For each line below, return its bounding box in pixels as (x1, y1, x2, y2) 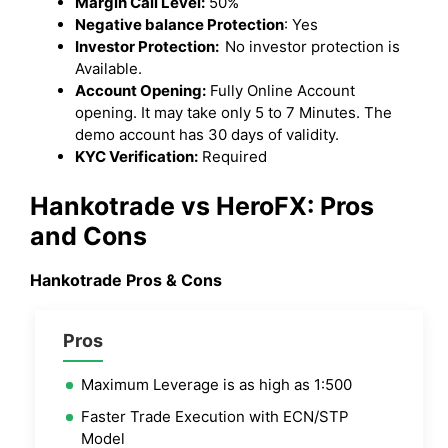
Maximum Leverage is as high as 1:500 (81, 374, 352, 394)
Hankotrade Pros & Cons (30, 269, 222, 290)
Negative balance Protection (75, 15, 284, 35)
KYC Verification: (75, 147, 198, 167)
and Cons (30, 220, 147, 251)
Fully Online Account (206, 81, 355, 101)
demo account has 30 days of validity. (75, 125, 343, 145)
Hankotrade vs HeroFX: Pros (30, 190, 374, 221)
